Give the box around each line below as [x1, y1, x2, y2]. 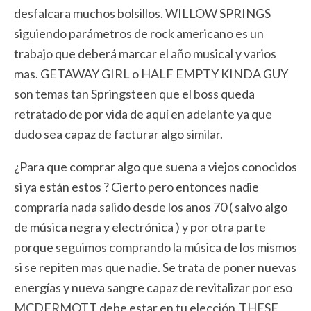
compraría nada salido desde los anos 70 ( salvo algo [14, 199, 287, 215]
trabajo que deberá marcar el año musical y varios [14, 46, 276, 61]
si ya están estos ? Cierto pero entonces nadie [14, 179, 259, 194]
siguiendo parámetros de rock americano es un [14, 26, 264, 41]
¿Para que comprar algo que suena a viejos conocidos [14, 159, 297, 174]
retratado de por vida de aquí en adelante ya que [14, 106, 272, 121]
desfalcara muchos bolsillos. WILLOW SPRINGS [14, 6, 271, 21]
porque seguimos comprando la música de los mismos [14, 239, 297, 255]
